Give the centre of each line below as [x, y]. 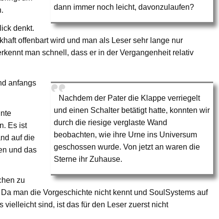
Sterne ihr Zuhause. [88, 159]
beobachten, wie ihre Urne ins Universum [126, 134]
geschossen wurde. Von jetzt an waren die [127, 147]
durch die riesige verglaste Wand [111, 122]
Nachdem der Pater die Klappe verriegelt [130, 98]
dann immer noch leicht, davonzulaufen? [124, 7]
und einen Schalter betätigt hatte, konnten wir [132, 110]
